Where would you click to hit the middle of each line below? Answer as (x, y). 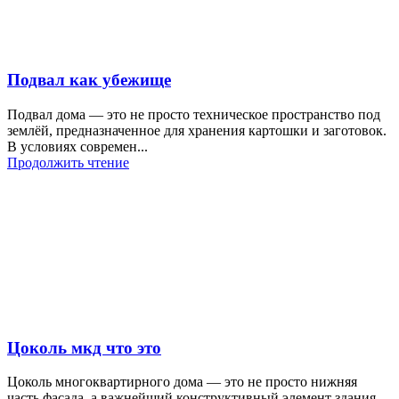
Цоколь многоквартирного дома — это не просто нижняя (182, 382)
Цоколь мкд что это (84, 347)
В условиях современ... (77, 146)
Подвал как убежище (89, 80)
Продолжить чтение (68, 162)
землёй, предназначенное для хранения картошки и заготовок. (197, 130)
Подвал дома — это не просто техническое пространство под (194, 114)
